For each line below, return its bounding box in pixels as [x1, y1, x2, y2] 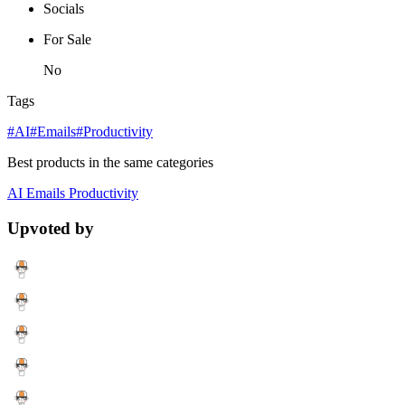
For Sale [43, 31, 91, 47]
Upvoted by [7, 218, 94, 238]
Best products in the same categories [7, 154, 213, 170]
